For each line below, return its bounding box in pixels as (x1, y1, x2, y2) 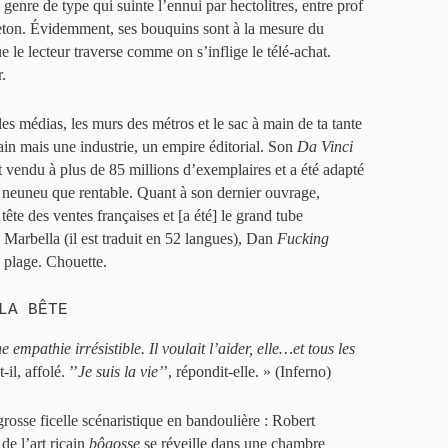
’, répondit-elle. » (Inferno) (163, 363, 331, 380)
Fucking (277, 230, 329, 247)
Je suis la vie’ (78, 363, 163, 380)
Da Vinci (297, 138, 353, 155)
